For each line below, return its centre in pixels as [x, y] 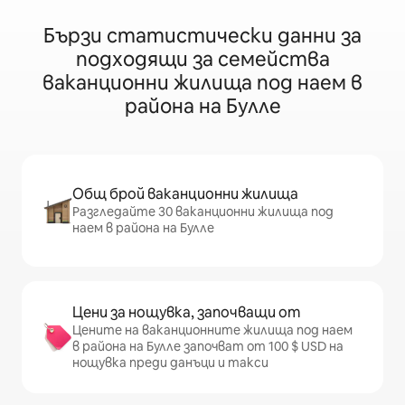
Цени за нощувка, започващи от [186, 313]
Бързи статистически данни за [202, 36]
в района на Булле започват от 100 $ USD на [208, 347]
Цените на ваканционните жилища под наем [212, 330]
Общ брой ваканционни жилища [185, 194]
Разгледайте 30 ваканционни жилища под [203, 212]
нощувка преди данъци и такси [170, 363]
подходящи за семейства [202, 60]
